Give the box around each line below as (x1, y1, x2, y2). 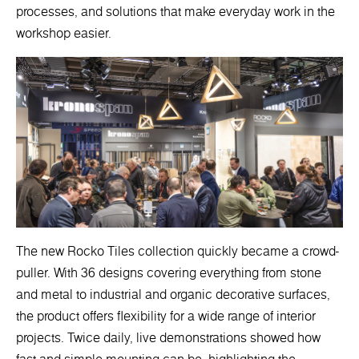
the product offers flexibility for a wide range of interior (16, 306, 316, 326)
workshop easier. (16, 23, 111, 43)
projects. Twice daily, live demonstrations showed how (16, 328, 321, 348)
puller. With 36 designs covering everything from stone (16, 263, 321, 283)
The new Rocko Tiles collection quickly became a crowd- (16, 241, 339, 261)
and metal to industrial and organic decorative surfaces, (16, 284, 330, 305)
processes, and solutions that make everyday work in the (16, 2, 335, 22)
